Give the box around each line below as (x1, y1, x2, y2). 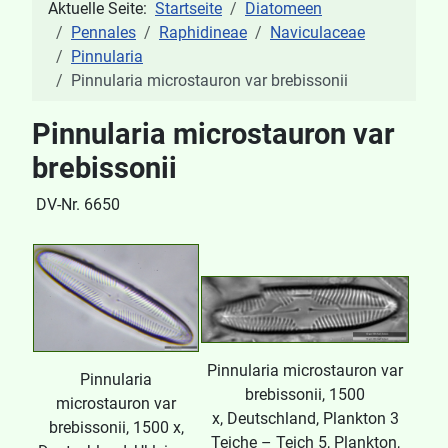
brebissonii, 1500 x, (48, 417, 184, 437)
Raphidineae (159, 22, 247, 42)
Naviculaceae (270, 22, 365, 42)
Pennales (71, 22, 136, 42)
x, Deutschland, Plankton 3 (211, 409, 399, 429)
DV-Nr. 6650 (32, 194, 120, 214)
